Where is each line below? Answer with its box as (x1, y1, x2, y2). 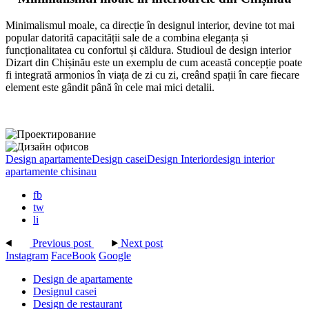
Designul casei (33, 286, 97, 298)
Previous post (32, 237, 91, 250)
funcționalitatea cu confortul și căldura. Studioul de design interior (6, 44, 291, 57)
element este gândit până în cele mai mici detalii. (6, 81, 215, 94)
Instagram (6, 250, 48, 262)
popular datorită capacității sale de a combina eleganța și (6, 32, 248, 44)
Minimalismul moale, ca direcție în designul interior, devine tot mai (6, 19, 295, 32)
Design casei (92, 153, 147, 166)
